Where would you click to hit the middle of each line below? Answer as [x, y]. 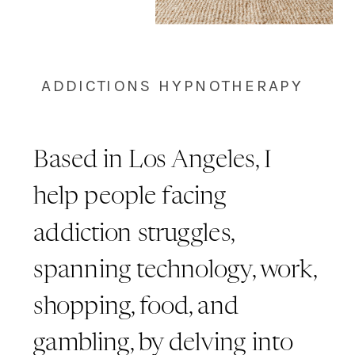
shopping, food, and [136, 307]
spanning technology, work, [175, 270]
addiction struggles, [134, 234]
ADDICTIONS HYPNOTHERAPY [172, 85]
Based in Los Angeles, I [153, 160]
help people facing [130, 197]
